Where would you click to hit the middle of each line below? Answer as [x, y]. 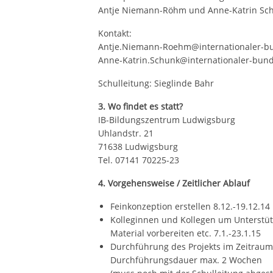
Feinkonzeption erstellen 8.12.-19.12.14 [190, 206]
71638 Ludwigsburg [138, 147]
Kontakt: [125, 33]
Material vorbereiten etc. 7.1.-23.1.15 [186, 233]
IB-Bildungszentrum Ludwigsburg [167, 120]
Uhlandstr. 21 [126, 133]
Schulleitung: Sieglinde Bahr [156, 83]
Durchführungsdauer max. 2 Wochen [186, 260]
